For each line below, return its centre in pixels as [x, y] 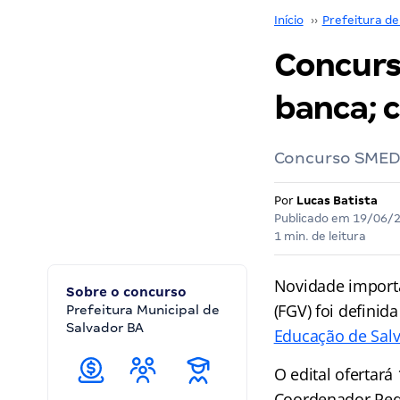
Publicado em [313, 218]
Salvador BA [105, 328]
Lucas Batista [337, 200]
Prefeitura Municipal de [143, 310]
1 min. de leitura [320, 236]
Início [288, 20]
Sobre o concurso [126, 292]
